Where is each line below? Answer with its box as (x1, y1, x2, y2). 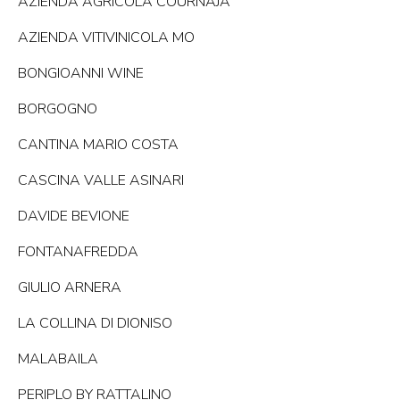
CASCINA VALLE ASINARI (18, 171, 184, 191)
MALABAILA (18, 349, 98, 370)
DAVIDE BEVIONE (18, 206, 129, 227)
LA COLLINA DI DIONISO (18, 313, 172, 334)
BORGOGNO (18, 99, 97, 120)
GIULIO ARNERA (18, 278, 121, 298)
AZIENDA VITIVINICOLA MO (18, 28, 195, 48)
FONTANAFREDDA (18, 242, 138, 262)
